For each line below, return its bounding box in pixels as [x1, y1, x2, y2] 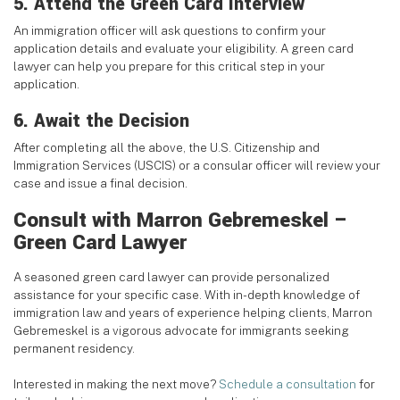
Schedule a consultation [219, 377, 356, 392]
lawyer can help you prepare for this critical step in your [13, 59, 325, 74]
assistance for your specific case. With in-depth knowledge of [13, 287, 360, 303]
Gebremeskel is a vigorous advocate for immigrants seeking [13, 323, 349, 338]
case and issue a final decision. [13, 176, 187, 191]
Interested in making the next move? [13, 377, 219, 392]
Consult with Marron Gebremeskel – [13, 206, 348, 236]
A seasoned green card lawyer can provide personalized [13, 270, 329, 285]
